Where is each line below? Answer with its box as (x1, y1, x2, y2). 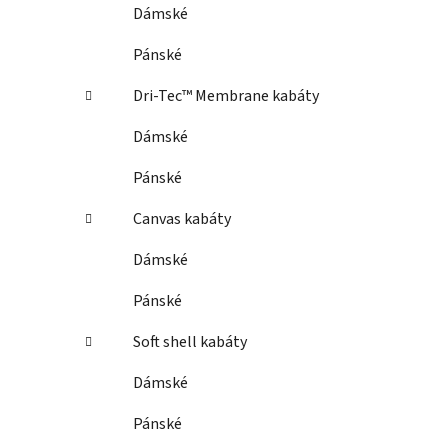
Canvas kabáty (133, 208, 231, 231)
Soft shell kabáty (133, 331, 247, 354)
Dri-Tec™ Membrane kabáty (133, 85, 319, 108)
